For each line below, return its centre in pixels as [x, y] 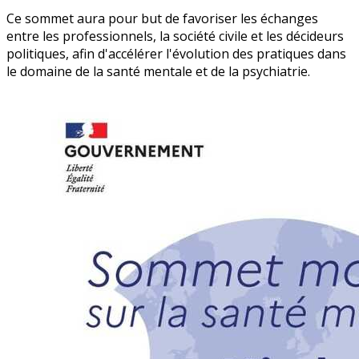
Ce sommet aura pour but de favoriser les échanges [162, 18]
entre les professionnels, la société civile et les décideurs [175, 36]
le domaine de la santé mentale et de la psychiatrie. [158, 71]
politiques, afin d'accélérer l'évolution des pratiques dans [176, 53]
